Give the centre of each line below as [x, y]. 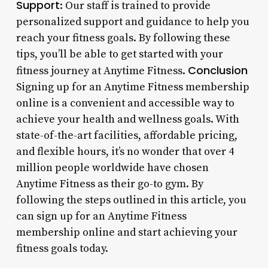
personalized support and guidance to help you [133, 22]
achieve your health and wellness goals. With [127, 119]
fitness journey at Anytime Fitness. [102, 71]
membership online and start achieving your [127, 232]
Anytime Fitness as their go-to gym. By [109, 184]
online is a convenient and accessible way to [125, 103]
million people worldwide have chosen [112, 167]
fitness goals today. [62, 248]
